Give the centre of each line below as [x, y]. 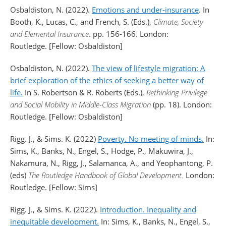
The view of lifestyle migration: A [149, 68]
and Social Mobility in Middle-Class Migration [80, 104]
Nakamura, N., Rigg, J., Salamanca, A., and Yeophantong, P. [111, 163]
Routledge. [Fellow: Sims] [56, 187]
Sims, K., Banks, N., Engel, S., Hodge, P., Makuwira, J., [102, 151]
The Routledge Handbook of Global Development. [106, 175]
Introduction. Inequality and [148, 209]
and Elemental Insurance [49, 34]
